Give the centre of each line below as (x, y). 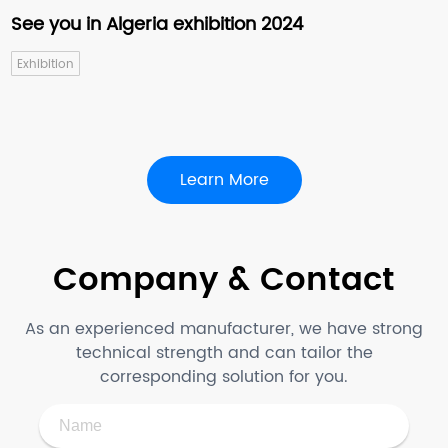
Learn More (224, 180)
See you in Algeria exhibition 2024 (157, 25)
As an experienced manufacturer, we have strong (224, 329)
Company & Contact (224, 281)
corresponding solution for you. (224, 377)
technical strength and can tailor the (224, 353)
